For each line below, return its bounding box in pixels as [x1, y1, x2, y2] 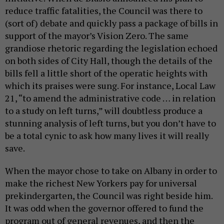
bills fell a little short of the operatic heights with [5, 67, 207, 79]
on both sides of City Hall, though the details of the [5, 54, 212, 66]
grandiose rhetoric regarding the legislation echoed [5, 42, 217, 54]
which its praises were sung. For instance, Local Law [5, 79, 215, 91]
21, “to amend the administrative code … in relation [5, 92, 215, 104]
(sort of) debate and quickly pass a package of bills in [5, 17, 218, 29]
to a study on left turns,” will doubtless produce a [5, 104, 202, 116]
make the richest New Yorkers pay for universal [5, 177, 197, 189]
